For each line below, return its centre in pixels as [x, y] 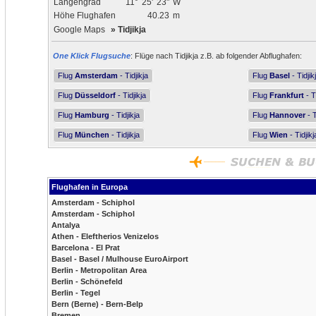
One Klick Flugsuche [92, 56]
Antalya [66, 225]
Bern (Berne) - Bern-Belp [97, 304]
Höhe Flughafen [85, 16]
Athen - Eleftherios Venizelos [105, 236]
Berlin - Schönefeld [87, 281]
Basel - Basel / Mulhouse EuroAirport [120, 259]
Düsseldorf [95, 95]
